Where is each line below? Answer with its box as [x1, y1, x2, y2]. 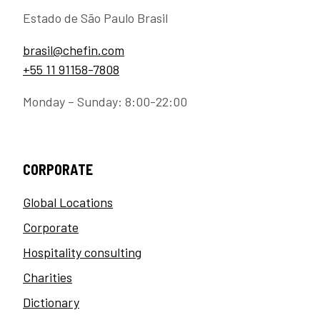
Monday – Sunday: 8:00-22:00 [23, 94, 187, 110]
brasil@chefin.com [23, 42, 124, 59]
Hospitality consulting [23, 244, 141, 261]
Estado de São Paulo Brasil [23, 10, 168, 26]
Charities [23, 269, 72, 286]
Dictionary [23, 294, 79, 311]
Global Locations [23, 194, 113, 211]
